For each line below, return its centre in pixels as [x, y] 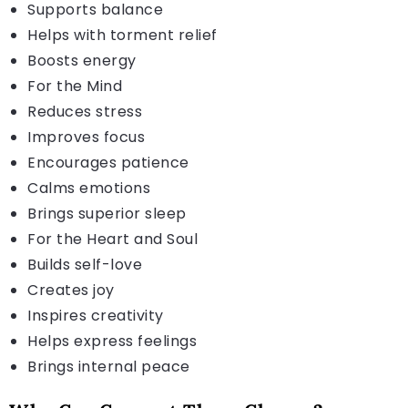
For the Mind [75, 86]
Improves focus [86, 137]
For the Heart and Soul [112, 239]
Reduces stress [85, 111]
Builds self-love [85, 264]
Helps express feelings [112, 341]
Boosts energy [82, 60]
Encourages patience [108, 162]
